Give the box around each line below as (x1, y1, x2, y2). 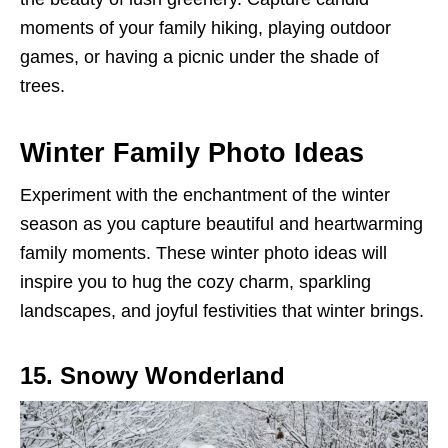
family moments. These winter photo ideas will (20, 242, 387, 263)
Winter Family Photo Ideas (20, 137, 364, 168)
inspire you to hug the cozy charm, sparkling (20, 271, 371, 292)
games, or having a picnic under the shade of (20, 46, 379, 67)
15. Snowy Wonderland (20, 361, 285, 389)
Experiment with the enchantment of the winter (20, 184, 390, 205)
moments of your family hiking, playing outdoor (20, 17, 391, 38)
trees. (20, 75, 65, 96)
